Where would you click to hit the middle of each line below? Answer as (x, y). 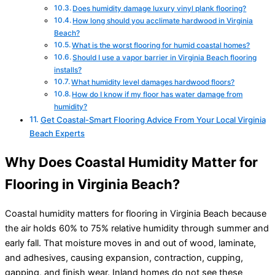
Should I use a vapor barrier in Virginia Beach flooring (165, 58)
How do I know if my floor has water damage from (157, 95)
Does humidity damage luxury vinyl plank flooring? (160, 9)
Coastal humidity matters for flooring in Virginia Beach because (136, 214)
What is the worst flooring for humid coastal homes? (161, 46)
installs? (68, 70)
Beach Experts (57, 134)
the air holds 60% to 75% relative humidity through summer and (137, 229)
